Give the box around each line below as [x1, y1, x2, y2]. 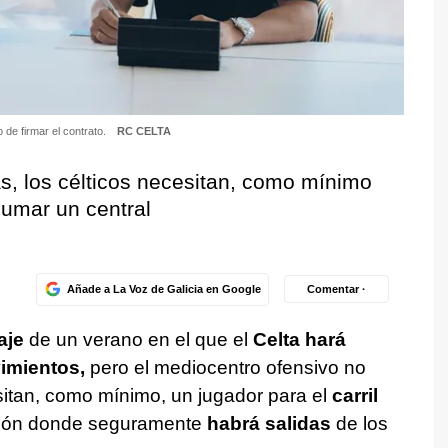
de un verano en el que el [23, 328, 253, 350]
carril [331, 384, 378, 406]
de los [330, 412, 388, 434]
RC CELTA [116, 124, 171, 137]
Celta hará [252, 328, 346, 350]
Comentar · [307, 282, 366, 295]
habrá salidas [201, 412, 331, 434]
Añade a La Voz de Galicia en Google [66, 282, 261, 295]
